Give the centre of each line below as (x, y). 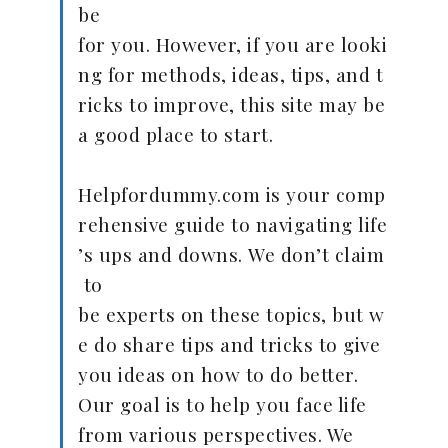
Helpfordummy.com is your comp (232, 194)
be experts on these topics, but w (231, 314)
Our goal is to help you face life (222, 404)
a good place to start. (175, 134)
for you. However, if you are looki (232, 44)
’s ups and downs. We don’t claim (231, 254)
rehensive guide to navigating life (232, 224)
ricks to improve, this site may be (231, 104)
